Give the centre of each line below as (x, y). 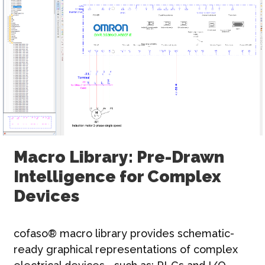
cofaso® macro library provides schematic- (124, 233)
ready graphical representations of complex (125, 249)
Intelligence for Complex (117, 176)
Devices (46, 196)
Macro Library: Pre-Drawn (119, 157)
